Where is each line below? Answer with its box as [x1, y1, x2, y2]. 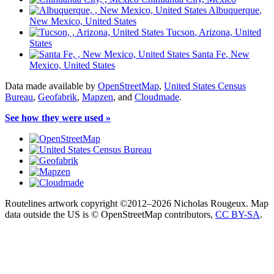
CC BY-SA [215, 209, 260, 220]
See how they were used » [5, 112, 111, 123]
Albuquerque [209, 4, 259, 15]
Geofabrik [38, 91, 77, 102]
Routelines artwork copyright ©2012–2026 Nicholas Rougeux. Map [5, 198, 268, 209]
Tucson [166, 26, 194, 37]
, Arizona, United [194, 26, 261, 37]
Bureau [5, 91, 33, 102]
